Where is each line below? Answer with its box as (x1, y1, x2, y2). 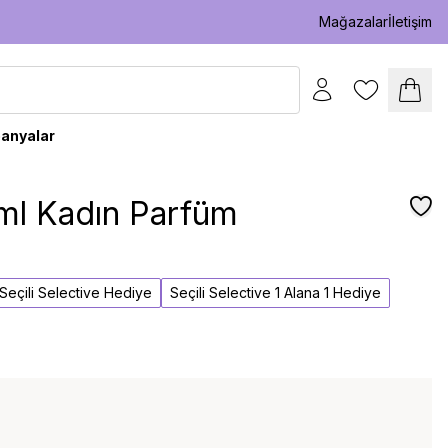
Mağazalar (319, 13, 388, 30)
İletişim (388, 13, 432, 30)
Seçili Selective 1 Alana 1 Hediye (170, 284, 382, 301)
